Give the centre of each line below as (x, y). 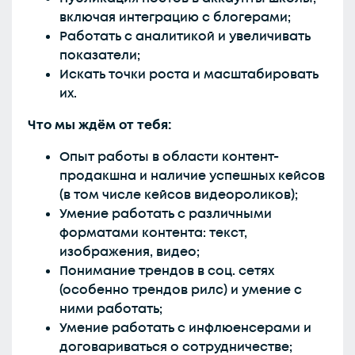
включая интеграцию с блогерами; (175, 17)
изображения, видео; (130, 252)
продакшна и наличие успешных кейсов (192, 176)
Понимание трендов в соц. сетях (167, 271)
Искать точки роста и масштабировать (189, 74)
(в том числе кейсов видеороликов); (179, 195)
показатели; (100, 55)
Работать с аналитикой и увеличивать (185, 36)
